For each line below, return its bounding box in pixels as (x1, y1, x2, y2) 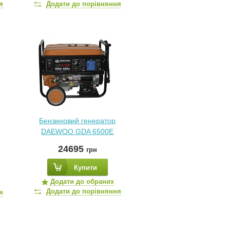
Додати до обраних (50, 178, 114, 185)
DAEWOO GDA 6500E (41, 127, 114, 136)
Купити (73, 164, 97, 171)
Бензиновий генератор (39, 117, 116, 125)
